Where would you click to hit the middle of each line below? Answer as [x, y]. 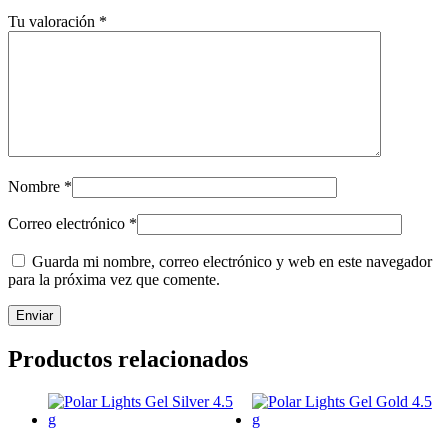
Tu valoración [53, 21]
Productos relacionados [128, 358]
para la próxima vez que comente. [114, 279]
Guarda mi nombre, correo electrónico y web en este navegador [232, 261]
